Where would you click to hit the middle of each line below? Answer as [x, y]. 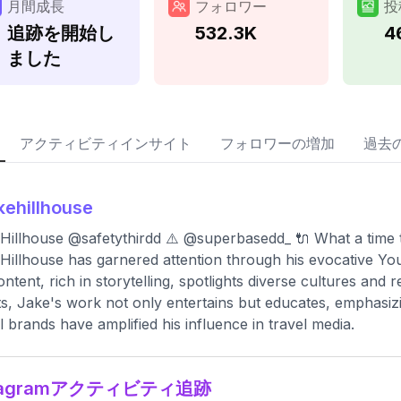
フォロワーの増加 [277, 143]
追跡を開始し [61, 33]
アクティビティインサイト [106, 143]
